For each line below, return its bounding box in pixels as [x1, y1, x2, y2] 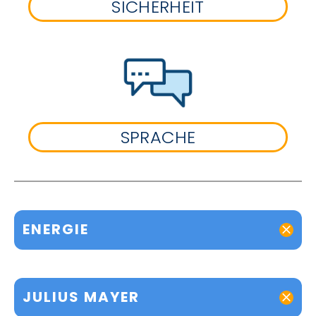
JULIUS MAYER [23, 287, 140, 308]
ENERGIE [23, 219, 89, 240]
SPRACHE [120, 125, 196, 149]
